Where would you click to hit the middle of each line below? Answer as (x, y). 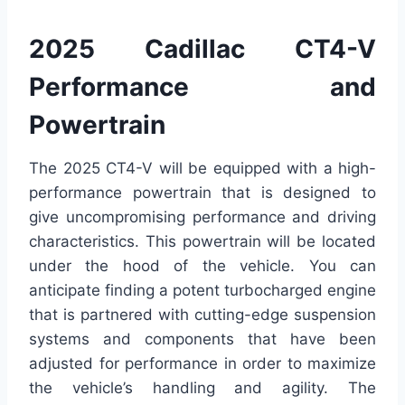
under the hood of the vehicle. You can (202, 265)
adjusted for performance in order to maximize (202, 363)
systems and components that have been (202, 339)
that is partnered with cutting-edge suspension (202, 314)
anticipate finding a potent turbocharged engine (202, 290)
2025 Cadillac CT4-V (202, 48)
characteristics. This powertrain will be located (202, 241)
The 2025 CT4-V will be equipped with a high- (202, 168)
